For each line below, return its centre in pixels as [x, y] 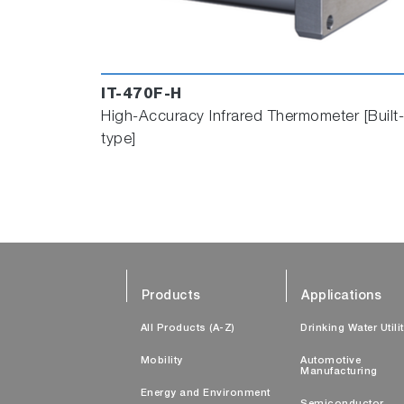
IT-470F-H [142, 95]
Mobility [161, 361]
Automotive [331, 361]
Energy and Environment [205, 393]
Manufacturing [339, 372]
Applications [341, 296]
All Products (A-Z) [188, 328]
